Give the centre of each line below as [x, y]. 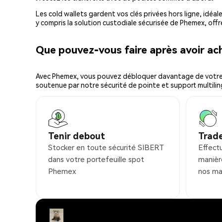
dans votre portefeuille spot [96, 159]
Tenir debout [77, 136]
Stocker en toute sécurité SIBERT [106, 147]
